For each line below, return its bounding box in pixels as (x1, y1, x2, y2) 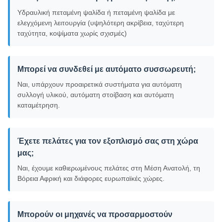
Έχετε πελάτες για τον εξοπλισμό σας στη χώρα (17, 136, 198, 145)
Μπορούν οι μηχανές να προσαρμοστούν (17, 210, 172, 219)
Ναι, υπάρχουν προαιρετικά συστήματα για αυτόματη (17, 80, 182, 88)
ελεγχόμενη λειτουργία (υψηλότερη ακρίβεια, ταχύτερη (17, 18, 184, 27)
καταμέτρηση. (17, 101, 60, 109)
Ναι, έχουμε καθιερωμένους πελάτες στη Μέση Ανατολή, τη (17, 164, 200, 172)
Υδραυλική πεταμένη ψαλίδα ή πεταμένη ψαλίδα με (17, 8, 175, 16)
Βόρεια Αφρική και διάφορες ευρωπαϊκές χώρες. (17, 174, 165, 182)
